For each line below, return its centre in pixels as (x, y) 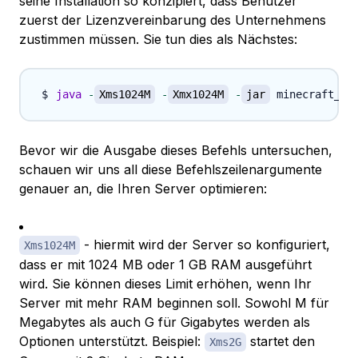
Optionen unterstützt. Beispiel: (112, 342)
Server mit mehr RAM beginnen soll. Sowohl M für (174, 303)
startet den (280, 342)
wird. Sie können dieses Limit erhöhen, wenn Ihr (165, 284)
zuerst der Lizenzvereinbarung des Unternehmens (173, 20)
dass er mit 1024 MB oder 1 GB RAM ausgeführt (165, 265)
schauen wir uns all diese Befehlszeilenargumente (171, 170)
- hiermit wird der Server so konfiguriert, (205, 245)
